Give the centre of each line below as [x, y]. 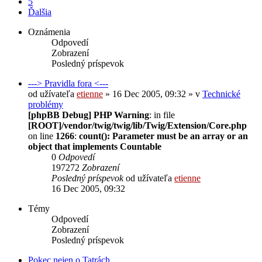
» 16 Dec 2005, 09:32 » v [153, 94]
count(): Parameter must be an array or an [163, 136]
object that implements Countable [95, 146]
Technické [221, 94]
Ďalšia [40, 12]
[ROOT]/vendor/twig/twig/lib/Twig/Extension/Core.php [137, 125]
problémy [46, 104]
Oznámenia [49, 32]
